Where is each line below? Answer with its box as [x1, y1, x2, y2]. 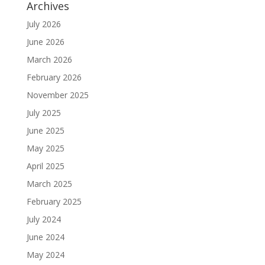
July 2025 [26, 107, 61, 119]
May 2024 [26, 249, 64, 261]
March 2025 [26, 178, 72, 190]
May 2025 [26, 143, 64, 154]
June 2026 [26, 36, 64, 48]
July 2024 [26, 214, 61, 225]
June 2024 [26, 231, 64, 243]
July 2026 [26, 18, 61, 30]
